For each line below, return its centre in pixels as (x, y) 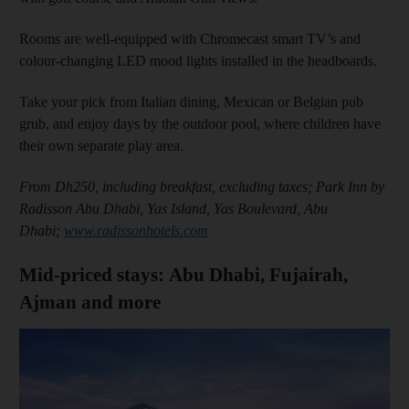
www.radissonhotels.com (136, 230)
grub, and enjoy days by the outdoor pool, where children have (200, 123)
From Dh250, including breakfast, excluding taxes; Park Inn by (202, 186)
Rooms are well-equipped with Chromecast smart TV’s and (190, 38)
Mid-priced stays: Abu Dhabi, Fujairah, (184, 274)
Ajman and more (90, 302)
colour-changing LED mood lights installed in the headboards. (198, 60)
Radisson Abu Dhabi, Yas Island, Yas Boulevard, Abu (173, 208)
